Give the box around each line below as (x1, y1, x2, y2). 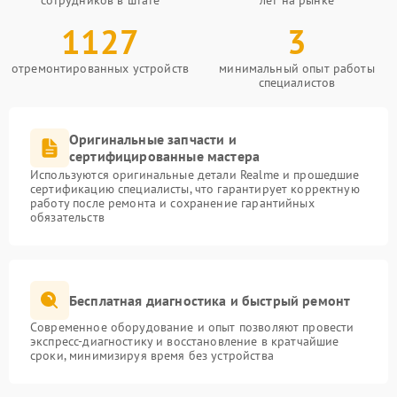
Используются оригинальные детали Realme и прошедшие (30, 167, 360, 183)
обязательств (30, 209, 105, 225)
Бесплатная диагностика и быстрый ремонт (69, 291, 351, 309)
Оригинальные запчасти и (69, 130, 237, 148)
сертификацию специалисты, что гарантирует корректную (30, 181, 360, 197)
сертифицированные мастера (69, 147, 261, 165)
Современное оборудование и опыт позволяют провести (30, 319, 354, 335)
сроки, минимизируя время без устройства (30, 347, 274, 363)
